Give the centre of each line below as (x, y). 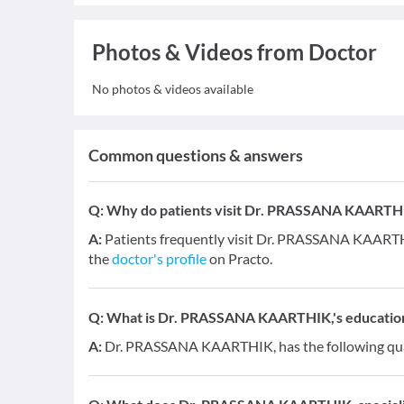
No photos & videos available (173, 89)
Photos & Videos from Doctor (234, 52)
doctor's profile (159, 258)
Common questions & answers (196, 155)
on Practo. (239, 258)
